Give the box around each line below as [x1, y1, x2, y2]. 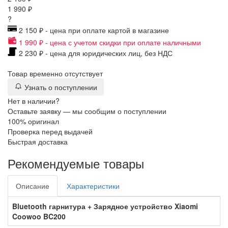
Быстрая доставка [8, 136, 68, 147]
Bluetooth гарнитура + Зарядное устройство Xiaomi [12, 201, 198, 211]
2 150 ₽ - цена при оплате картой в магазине [17, 24, 169, 35]
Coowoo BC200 [12, 211, 66, 221]
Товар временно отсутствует [8, 68, 103, 78]
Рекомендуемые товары [8, 154, 144, 172]
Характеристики [67, 180, 120, 191]
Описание [16, 180, 49, 191]
